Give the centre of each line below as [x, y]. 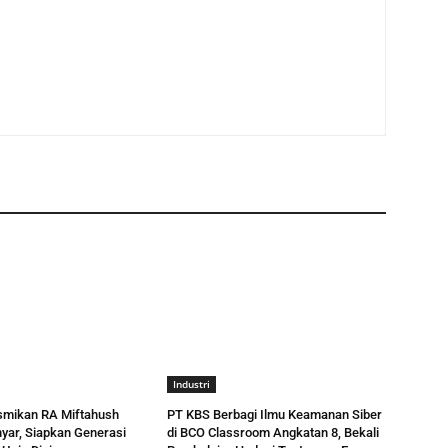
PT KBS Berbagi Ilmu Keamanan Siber [275, 415]
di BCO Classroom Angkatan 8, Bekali [273, 433]
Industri [192, 384]
